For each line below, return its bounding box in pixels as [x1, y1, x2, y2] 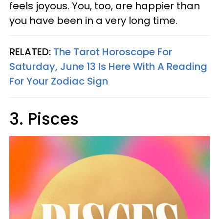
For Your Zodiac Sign [9, 74, 108, 88]
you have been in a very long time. [9, 14, 180, 27]
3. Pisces [9, 108, 79, 131]
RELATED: [9, 45, 53, 59]
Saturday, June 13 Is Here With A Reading [9, 60, 207, 73]
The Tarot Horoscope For [53, 45, 172, 59]
